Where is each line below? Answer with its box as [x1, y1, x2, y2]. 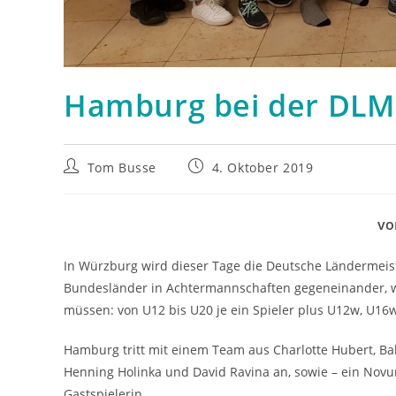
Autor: [63, 174, 103, 192]
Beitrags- [63, 157, 121, 175]
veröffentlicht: [187, 174, 279, 192]
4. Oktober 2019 [211, 159, 314, 177]
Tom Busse [87, 159, 157, 177]
